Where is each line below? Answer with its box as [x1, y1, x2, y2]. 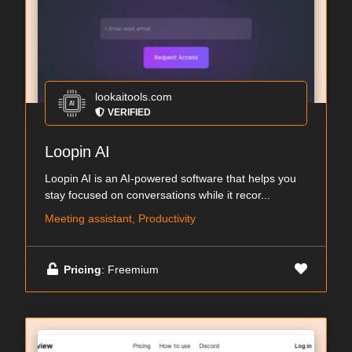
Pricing [64, 262, 101, 276]
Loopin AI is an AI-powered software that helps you [45, 172, 296, 185]
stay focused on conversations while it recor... [45, 189, 270, 202]
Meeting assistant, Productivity [45, 212, 196, 225]
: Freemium [101, 262, 159, 276]
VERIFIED [108, 107, 151, 119]
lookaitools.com [95, 90, 172, 104]
